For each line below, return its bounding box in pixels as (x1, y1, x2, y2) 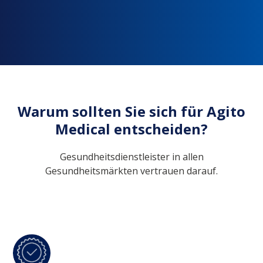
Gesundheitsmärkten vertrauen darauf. (45, 164, 218, 177)
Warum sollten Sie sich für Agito (18, 101, 245, 121)
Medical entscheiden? (55, 119, 208, 139)
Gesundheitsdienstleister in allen (59, 150, 204, 163)
